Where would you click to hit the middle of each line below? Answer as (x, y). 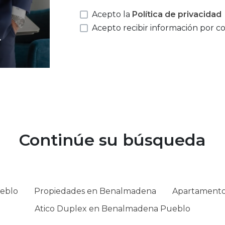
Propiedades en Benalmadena (95, 191)
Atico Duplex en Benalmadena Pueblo (113, 208)
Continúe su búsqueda (113, 140)
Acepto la (112, 15)
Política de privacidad (177, 15)
